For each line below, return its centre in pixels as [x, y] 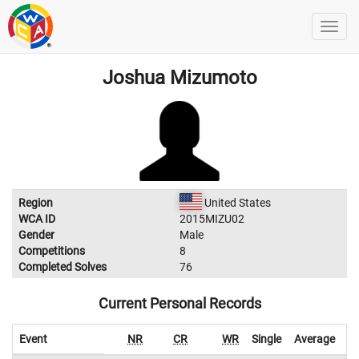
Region [36, 203]
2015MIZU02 [212, 219]
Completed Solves [63, 267]
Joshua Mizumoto [179, 78]
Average [315, 339]
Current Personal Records [179, 303]
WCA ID [37, 219]
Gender [36, 235]
